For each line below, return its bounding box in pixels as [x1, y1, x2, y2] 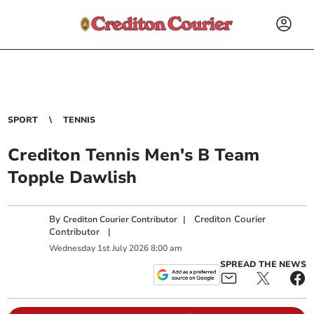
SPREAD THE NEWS [219, 258, 306, 270]
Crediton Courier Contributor [63, 214, 178, 225]
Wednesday [49, 243, 96, 254]
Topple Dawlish [8, 166, 137, 189]
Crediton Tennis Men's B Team [8, 144, 260, 166]
